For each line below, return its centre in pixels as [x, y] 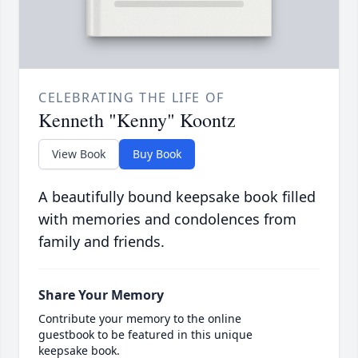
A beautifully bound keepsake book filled [177, 197]
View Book [79, 154]
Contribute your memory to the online [140, 319]
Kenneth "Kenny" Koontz [137, 120]
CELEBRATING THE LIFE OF [131, 98]
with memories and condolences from [167, 219]
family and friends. [101, 242]
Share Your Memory [101, 295]
